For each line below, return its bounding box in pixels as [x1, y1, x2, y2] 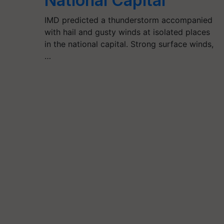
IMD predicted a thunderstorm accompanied [44, 14, 212, 25]
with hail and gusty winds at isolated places [44, 26, 210, 37]
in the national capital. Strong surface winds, [44, 38, 213, 49]
